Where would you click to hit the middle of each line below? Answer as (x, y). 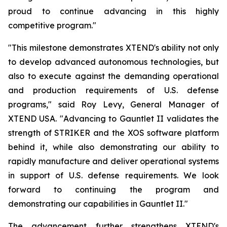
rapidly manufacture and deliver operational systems (113, 161)
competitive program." (52, 26)
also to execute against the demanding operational (113, 76)
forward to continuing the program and (113, 190)
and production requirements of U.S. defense (113, 90)
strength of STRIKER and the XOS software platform (113, 133)
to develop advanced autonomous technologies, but (113, 62)
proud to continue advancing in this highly (113, 11)
